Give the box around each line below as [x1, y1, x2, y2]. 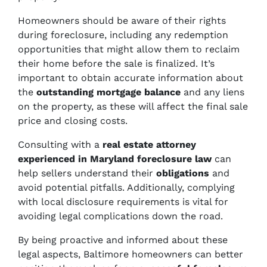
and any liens [181, 86, 244, 98]
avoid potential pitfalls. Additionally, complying [18, 182, 235, 193]
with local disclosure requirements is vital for [18, 196, 228, 207]
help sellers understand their [18, 167, 156, 179]
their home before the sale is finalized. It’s [18, 58, 215, 69]
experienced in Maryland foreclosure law [18, 153, 212, 164]
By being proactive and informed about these [18, 234, 228, 246]
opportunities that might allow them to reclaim [18, 44, 240, 55]
